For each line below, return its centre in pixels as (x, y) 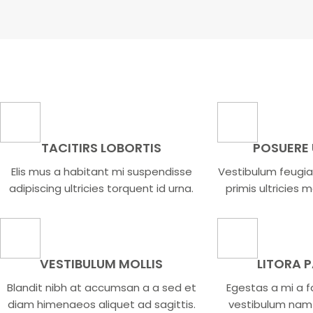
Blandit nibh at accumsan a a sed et (101, 288)
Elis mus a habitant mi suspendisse (101, 172)
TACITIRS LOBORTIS (102, 148)
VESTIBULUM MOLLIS (102, 264)
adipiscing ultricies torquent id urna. (102, 189)
